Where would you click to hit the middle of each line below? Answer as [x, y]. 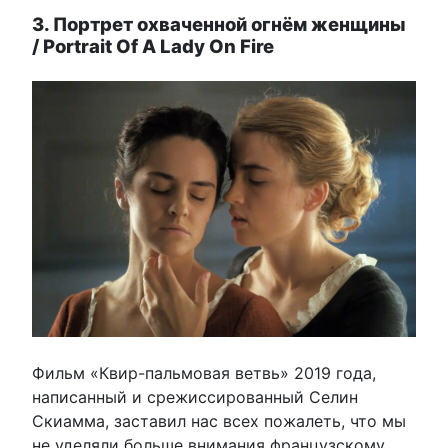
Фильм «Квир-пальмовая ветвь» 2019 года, [204, 372]
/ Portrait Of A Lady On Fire [153, 45]
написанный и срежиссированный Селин [195, 396]
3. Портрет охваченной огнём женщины [219, 23]
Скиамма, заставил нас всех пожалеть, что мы [219, 420]
